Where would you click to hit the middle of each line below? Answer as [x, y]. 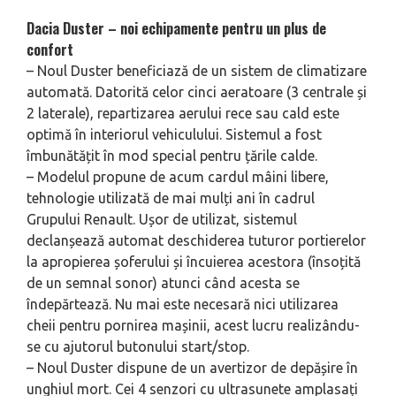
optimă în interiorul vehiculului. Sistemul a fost [174, 134]
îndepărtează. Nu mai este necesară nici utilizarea [183, 304]
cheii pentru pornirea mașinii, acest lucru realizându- [193, 325]
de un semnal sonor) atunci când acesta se [163, 282]
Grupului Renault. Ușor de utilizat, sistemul [162, 219]
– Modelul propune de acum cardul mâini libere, [178, 176]
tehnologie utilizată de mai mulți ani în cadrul [171, 198]
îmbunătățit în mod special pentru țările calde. [172, 155]
